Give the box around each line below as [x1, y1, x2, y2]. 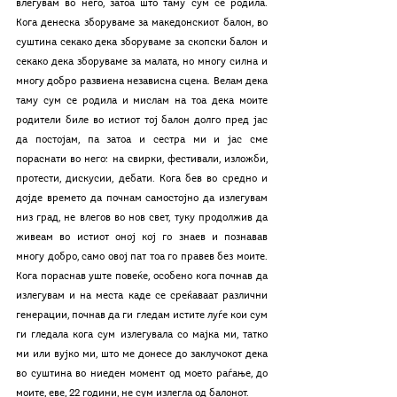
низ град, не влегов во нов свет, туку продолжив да [16, 213, 268, 223]
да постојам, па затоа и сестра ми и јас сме [16, 135, 268, 145]
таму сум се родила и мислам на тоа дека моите [16, 96, 268, 106]
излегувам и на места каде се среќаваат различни [16, 291, 268, 301]
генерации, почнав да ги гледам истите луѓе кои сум [16, 310, 268, 321]
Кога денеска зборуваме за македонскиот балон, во [16, 18, 268, 28]
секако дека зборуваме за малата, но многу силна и [16, 57, 268, 67]
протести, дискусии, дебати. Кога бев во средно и [16, 174, 268, 184]
